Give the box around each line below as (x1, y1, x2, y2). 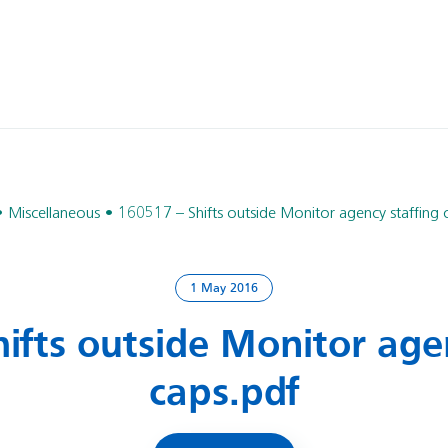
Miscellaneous (7, 206, 100, 222)
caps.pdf (148, 375, 300, 413)
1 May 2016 (190, 283, 258, 295)
